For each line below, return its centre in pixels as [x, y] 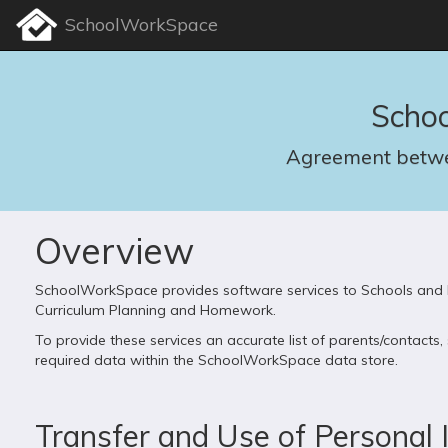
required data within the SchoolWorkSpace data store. [216, 360]
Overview [114, 250]
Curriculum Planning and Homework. [155, 310]
